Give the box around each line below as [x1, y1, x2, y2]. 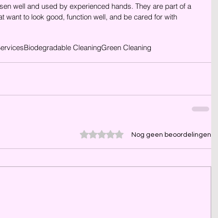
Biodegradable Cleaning [24, 43, 101, 52]
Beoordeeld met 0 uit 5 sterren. [79, 129, 178, 138]
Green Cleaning [101, 43, 151, 52]
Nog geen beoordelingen [131, 131, 211, 138]
